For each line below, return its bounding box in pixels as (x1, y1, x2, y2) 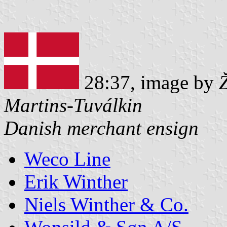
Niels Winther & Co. (24, 193, 188, 215)
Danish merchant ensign (4, 117, 199, 139)
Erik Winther (24, 170, 128, 193)
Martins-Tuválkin (4, 94, 142, 116)
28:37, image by (79, 71, 219, 93)
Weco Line (24, 147, 110, 170)
